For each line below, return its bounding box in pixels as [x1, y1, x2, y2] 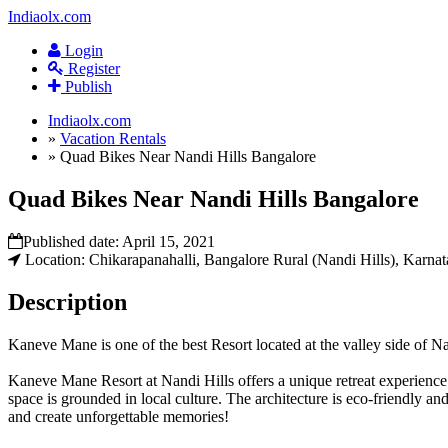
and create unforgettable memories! [8, 407, 229, 425]
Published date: [23, 232, 122, 250]
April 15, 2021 [122, 232, 215, 250]
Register [64, 60, 120, 77]
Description [8, 288, 127, 315]
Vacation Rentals [60, 130, 166, 147]
